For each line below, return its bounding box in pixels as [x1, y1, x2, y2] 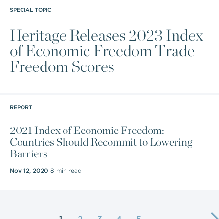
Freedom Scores [10, 57, 114, 76]
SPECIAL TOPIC [10, 6, 51, 13]
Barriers [10, 147, 47, 160]
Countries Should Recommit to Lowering [10, 135, 192, 148]
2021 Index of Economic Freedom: [10, 124, 164, 136]
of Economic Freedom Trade [10, 41, 195, 60]
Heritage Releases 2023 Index [10, 25, 203, 44]
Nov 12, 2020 [10, 167, 48, 174]
